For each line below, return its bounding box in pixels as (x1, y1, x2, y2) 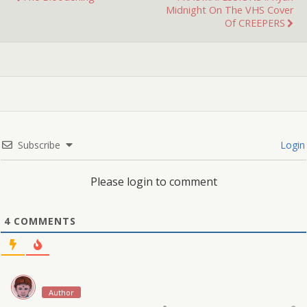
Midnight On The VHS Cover (166, 3, 293, 16)
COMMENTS (10, 214, 76, 228)
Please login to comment (90, 173, 217, 189)
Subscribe (18, 138, 60, 151)
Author (49, 286, 74, 297)
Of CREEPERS (225, 16, 285, 29)
